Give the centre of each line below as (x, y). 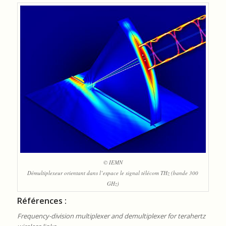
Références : (42, 201)
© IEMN (113, 162)
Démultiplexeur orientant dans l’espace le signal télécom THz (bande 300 (113, 173)
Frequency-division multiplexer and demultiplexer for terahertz (111, 216)
